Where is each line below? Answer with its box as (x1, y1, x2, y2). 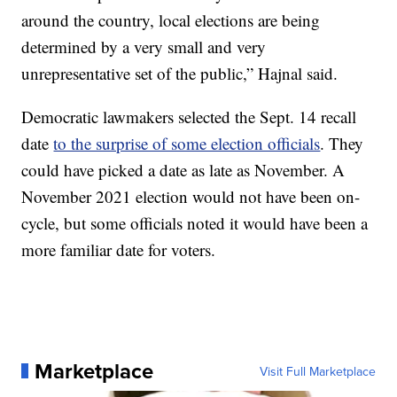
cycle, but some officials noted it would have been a (21, 211, 369, 234)
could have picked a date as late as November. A (21, 158, 346, 181)
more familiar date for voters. (21, 237, 216, 261)
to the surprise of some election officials (53, 131, 321, 154)
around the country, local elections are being (21, 8, 321, 31)
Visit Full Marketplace (259, 362, 376, 380)
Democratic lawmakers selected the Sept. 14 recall (21, 105, 357, 128)
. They (320, 131, 364, 154)
